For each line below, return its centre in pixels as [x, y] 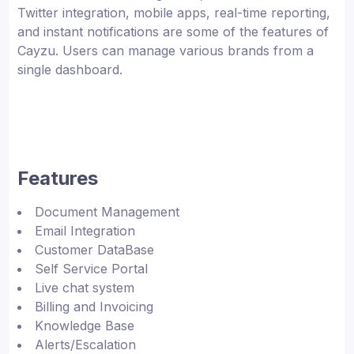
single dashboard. [70, 69]
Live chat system [85, 287]
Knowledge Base [85, 325]
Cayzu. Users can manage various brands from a [166, 50]
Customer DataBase [94, 249]
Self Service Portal [91, 268]
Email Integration [85, 230]
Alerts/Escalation [85, 344]
